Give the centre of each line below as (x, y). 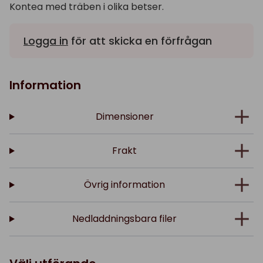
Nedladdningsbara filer (125, 219)
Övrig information (125, 185)
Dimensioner (124, 117)
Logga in (46, 41)
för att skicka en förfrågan (140, 41)
